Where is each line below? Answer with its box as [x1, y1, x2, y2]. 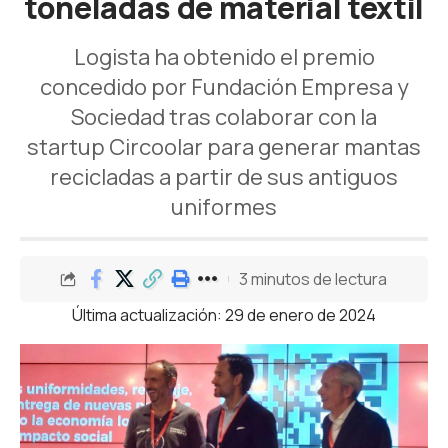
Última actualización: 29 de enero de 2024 [72, 304, 376, 326]
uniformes [171, 192, 277, 222]
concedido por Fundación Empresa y [39, 72, 409, 102]
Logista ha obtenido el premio [73, 42, 375, 72]
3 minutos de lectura [239, 267, 387, 290]
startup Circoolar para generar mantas [27, 132, 421, 162]
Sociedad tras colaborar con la [71, 102, 377, 132]
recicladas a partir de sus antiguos [50, 162, 398, 192]
